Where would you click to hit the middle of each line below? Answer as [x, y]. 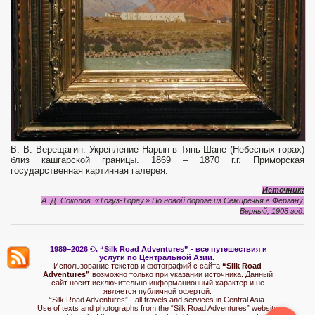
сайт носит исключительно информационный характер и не [157, 282]
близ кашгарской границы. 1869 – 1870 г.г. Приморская [157, 160]
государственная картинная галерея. [89, 170]
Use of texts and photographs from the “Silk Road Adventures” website [157, 308]
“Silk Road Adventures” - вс [152, 249]
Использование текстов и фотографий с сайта [138, 265]
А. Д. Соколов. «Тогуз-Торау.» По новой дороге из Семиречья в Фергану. [173, 200]
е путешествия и [236, 249]
